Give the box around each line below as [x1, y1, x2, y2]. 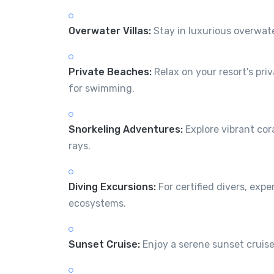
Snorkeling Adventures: [68, 123, 183, 135]
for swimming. [68, 82, 135, 94]
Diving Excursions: [68, 180, 156, 193]
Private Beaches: [68, 65, 152, 78]
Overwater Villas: [68, 24, 151, 37]
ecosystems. [68, 197, 126, 209]
